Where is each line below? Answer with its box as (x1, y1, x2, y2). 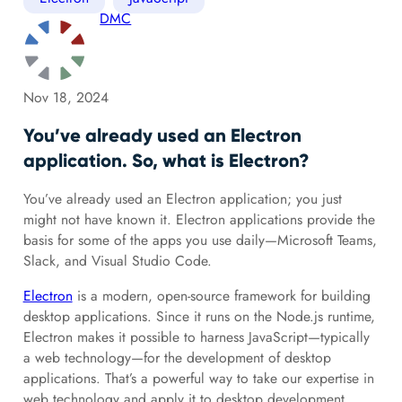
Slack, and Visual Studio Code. (22, 249, 212, 271)
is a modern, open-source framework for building (72, 284, 371, 306)
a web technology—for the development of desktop (22, 346, 331, 368)
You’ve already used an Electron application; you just (22, 188, 342, 209)
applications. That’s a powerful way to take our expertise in (22, 367, 374, 389)
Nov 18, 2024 (22, 86, 109, 108)
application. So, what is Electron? (22, 148, 310, 172)
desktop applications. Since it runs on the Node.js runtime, (22, 305, 375, 327)
